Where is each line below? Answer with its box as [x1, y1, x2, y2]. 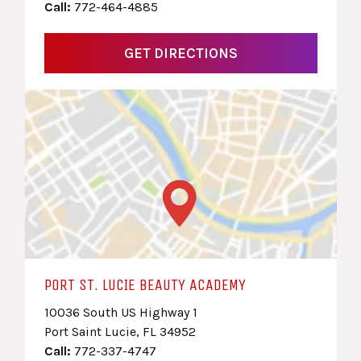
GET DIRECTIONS [123, 44, 238, 63]
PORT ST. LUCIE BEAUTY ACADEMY [44, 276, 246, 295]
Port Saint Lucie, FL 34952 [44, 324, 196, 340]
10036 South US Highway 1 [44, 305, 197, 321]
